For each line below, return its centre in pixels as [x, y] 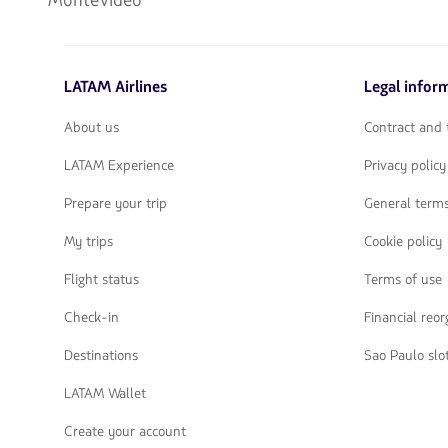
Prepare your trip [115, 203]
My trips [88, 241]
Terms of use [403, 279]
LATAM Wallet [105, 393]
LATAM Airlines [116, 86]
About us [91, 127]
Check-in [91, 317]
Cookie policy [403, 241]
